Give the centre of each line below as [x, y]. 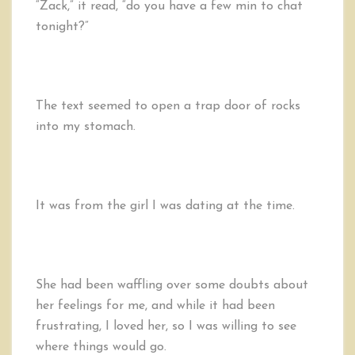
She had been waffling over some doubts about [172, 285]
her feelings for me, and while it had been [155, 306]
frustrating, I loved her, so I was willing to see [166, 326]
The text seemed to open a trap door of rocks [168, 106]
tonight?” [62, 27]
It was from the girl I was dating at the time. [165, 206]
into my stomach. [86, 127]
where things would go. [101, 347]
